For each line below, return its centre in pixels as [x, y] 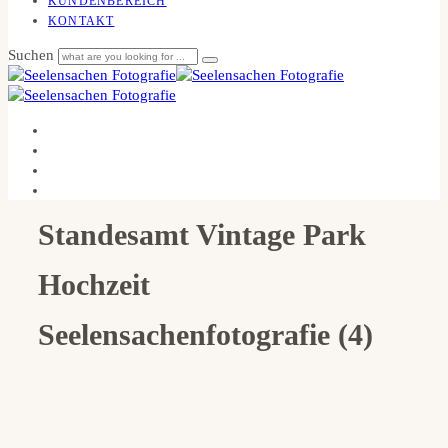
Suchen [33, 55]
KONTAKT [81, 21]
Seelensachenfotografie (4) [205, 334]
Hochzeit [94, 284]
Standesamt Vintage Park [202, 234]
